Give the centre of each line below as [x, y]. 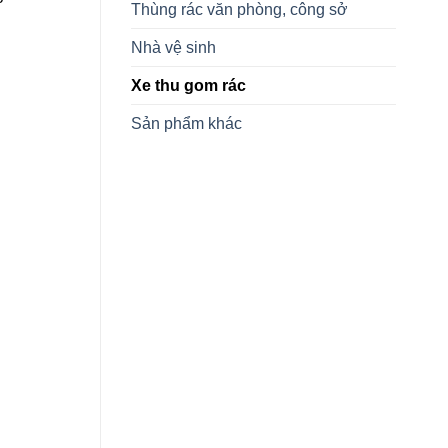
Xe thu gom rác [188, 86]
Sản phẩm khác [186, 124]
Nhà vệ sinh [173, 48]
